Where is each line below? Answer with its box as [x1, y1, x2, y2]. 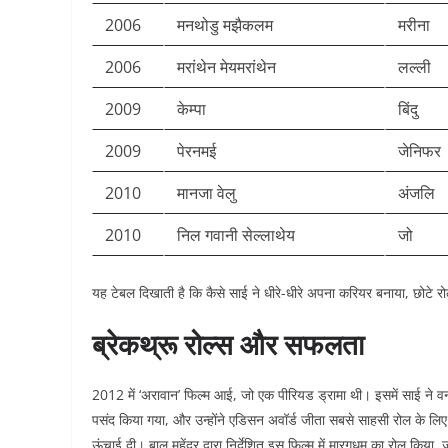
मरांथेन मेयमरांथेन [177, 56, 276, 78]
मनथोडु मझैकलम [177, 14, 273, 36]
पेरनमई [177, 140, 216, 162]
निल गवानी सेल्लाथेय [177, 224, 295, 246]
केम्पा [177, 98, 206, 120]
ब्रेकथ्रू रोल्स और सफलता [92, 325, 364, 363]
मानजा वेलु [177, 182, 236, 204]
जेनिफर [398, 140, 441, 162]
